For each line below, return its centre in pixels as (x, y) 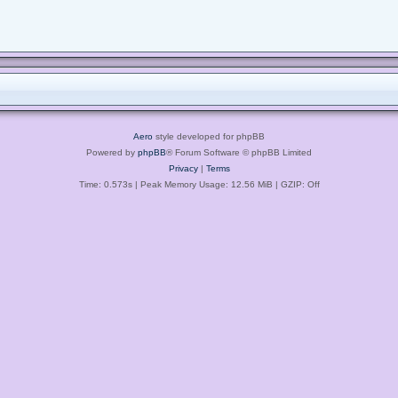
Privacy (183, 168)
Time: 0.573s (105, 184)
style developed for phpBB (209, 136)
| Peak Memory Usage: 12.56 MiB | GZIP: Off (226, 184)
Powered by (112, 152)
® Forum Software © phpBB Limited (239, 152)
